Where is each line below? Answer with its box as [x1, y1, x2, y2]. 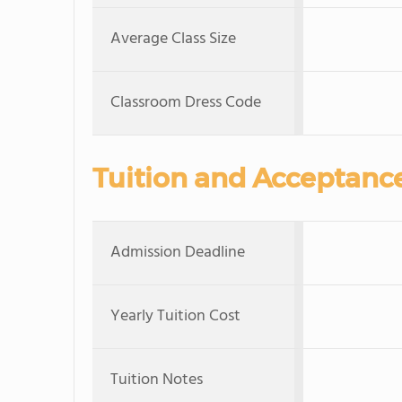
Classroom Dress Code [110, 90, 261, 116]
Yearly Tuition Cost [110, 303, 240, 329]
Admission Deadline [110, 240, 245, 266]
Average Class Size [110, 26, 236, 52]
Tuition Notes [110, 367, 203, 393]
